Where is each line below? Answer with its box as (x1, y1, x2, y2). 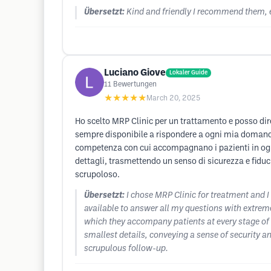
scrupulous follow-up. (84, 245, 168, 253)
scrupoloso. (75, 171, 120, 179)
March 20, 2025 (146, 95, 200, 102)
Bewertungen (113, 81, 157, 88)
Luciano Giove (104, 68, 166, 77)
